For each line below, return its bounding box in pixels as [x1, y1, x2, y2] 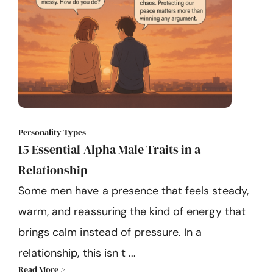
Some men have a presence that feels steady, [18, 183, 249, 199]
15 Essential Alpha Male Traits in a [18, 141, 201, 158]
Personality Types [18, 126, 86, 139]
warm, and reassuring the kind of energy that [18, 204, 246, 219]
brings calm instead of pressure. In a [18, 225, 202, 240]
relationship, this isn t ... [18, 246, 136, 261]
